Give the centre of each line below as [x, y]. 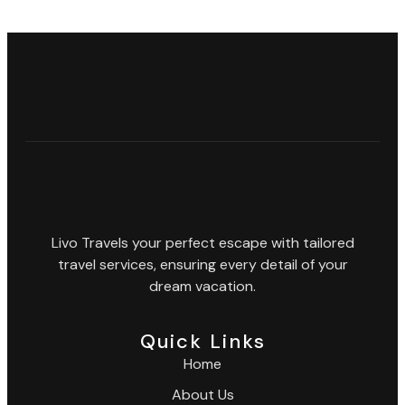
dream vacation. [202, 287]
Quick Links [202, 342]
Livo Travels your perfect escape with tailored [202, 243]
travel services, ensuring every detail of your [202, 265]
